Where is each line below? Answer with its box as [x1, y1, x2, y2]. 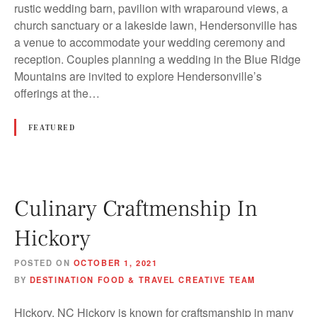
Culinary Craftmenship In [14, 193, 258, 224]
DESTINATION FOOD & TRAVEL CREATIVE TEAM [29, 273, 255, 285]
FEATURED [28, 122, 76, 132]
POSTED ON [14, 256, 71, 268]
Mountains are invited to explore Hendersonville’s [14, 67, 262, 84]
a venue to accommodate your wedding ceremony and [14, 33, 285, 50]
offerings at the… [14, 84, 100, 101]
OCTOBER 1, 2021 [73, 256, 158, 268]
